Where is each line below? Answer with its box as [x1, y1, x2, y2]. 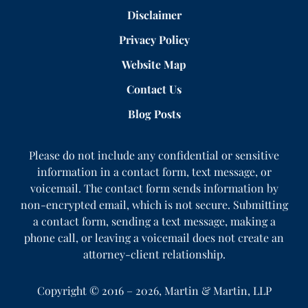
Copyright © [36, 283, 99, 298]
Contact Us [126, 81, 181, 96]
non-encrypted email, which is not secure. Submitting [20, 197, 288, 212]
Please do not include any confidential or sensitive [29, 147, 279, 162]
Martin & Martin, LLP [164, 283, 272, 298]
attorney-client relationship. [82, 246, 225, 261]
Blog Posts [127, 106, 181, 121]
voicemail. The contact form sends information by [30, 180, 278, 195]
